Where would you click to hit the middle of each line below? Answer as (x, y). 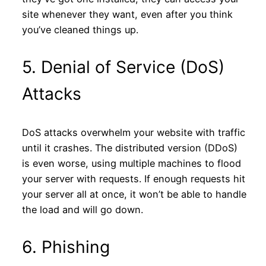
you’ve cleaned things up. (80, 30)
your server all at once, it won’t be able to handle (134, 194)
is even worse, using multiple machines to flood (131, 163)
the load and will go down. (82, 209)
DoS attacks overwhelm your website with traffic (133, 132)
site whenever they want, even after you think (127, 15)
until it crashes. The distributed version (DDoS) (129, 148)
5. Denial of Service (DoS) (123, 67)
